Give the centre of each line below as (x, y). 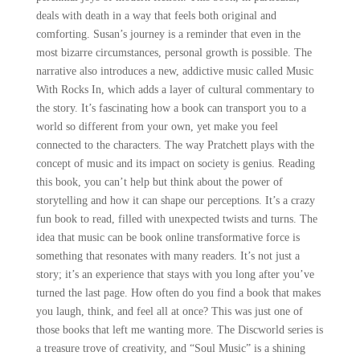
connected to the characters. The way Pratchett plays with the (175, 145)
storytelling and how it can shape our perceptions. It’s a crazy (175, 200)
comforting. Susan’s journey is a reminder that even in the (168, 34)
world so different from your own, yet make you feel (157, 127)
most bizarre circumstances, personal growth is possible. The (174, 53)
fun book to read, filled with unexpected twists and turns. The (176, 219)
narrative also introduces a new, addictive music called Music (174, 71)
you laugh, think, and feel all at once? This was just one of (169, 311)
